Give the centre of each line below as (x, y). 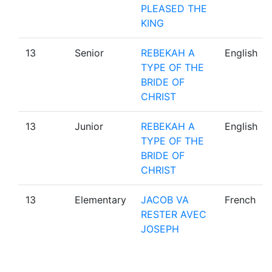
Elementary (100, 199)
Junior (89, 126)
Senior (89, 53)
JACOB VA (165, 199)
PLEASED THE (174, 8)
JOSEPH (160, 229)
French (240, 199)
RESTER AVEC (174, 214)
